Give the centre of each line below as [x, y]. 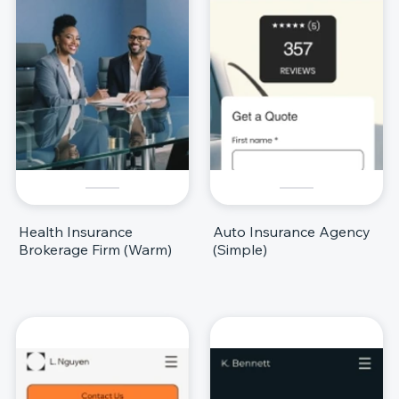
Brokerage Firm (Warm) [95, 249]
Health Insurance [76, 231]
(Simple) [240, 249]
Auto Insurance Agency [292, 231]
